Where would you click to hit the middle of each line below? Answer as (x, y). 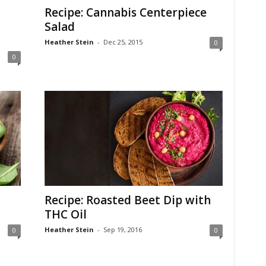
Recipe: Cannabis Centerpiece (125, 12)
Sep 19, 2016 (122, 229)
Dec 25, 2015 (123, 42)
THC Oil (65, 214)
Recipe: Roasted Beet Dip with (127, 200)
